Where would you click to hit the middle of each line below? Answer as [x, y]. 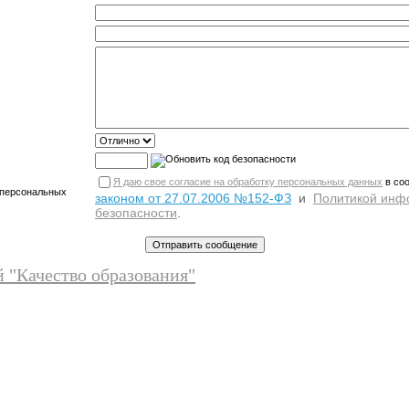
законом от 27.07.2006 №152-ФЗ [193, 199]
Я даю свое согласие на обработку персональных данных [248, 181]
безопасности [136, 213]
